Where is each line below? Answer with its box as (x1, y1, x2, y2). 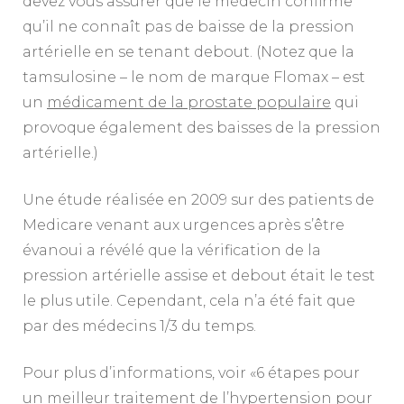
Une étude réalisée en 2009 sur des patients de (23, 190, 374, 208)
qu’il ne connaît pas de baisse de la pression (23, 17, 354, 35)
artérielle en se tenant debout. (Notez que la (23, 42, 354, 60)
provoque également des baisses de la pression (23, 118, 381, 136)
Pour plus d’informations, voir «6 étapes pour (23, 363, 360, 381)
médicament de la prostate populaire (47, 93, 331, 111)
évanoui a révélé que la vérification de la (23, 241, 321, 259)
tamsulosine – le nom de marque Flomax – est (23, 68, 365, 86)
